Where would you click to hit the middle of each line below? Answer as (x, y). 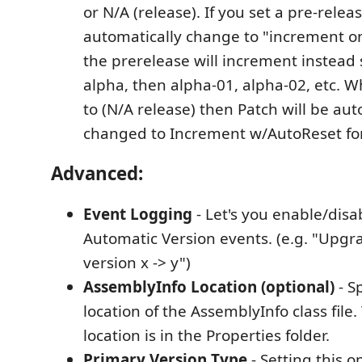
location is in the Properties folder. (206, 335)
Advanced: (97, 174)
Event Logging (138, 214)
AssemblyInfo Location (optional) (209, 286)
